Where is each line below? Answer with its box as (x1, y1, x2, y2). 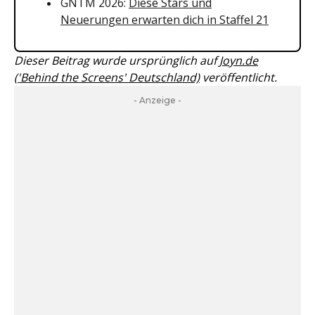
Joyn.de (219, 53, 258, 68)
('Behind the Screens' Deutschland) (14, 70, 200, 85)
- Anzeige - (134, 95, 181, 105)
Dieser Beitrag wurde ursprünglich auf (14, 53, 219, 68)
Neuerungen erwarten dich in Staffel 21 (60, 12, 269, 27)
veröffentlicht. (200, 70, 277, 85)
